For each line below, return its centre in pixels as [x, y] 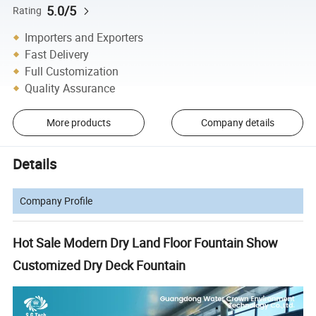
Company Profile [56, 200]
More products [78, 123]
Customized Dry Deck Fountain [99, 265]
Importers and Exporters [84, 37]
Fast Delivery [57, 54]
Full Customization [72, 71]
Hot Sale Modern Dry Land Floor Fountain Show [146, 242]
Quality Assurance [70, 88]
